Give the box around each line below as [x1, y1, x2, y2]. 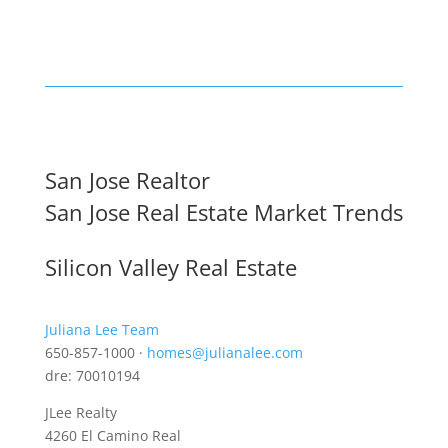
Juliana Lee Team [44, 320, 159, 340]
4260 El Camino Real [44, 426, 181, 446]
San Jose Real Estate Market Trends [44, 197, 403, 228]
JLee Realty [44, 403, 117, 423]
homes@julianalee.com [146, 343, 303, 363]
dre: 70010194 [44, 366, 140, 386]
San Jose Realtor [44, 165, 210, 196]
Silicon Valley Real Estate [44, 252, 297, 283]
